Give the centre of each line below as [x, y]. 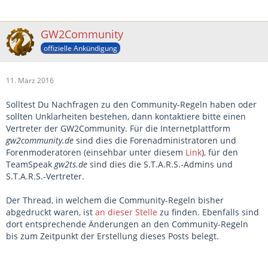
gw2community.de [40, 140]
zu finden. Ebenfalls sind [208, 212]
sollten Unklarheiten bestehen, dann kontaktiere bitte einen [126, 116]
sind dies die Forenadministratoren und [155, 140]
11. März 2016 [30, 80]
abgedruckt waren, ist [51, 212]
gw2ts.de [71, 164]
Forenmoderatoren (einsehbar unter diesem [96, 152]
